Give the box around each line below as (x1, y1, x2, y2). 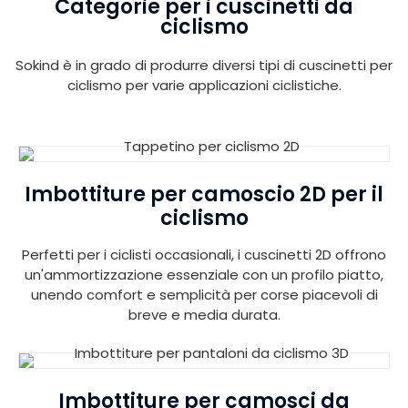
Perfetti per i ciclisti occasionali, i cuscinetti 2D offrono (22, 244, 386, 264)
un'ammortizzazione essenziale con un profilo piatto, (25, 264, 383, 284)
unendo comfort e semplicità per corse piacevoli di (30, 284, 378, 304)
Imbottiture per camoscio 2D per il (25, 179, 383, 209)
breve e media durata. (127, 304, 280, 324)
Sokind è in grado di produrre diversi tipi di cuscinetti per (15, 56, 393, 76)
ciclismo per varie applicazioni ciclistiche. (66, 76, 342, 96)
